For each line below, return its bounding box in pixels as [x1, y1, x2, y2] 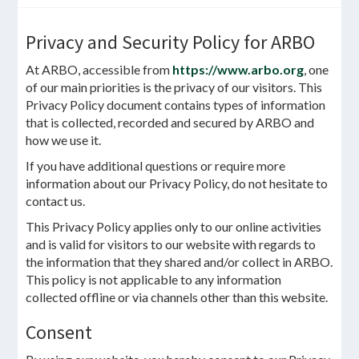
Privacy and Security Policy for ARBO [26, 30, 316, 54]
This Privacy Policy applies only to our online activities [26, 219, 322, 234]
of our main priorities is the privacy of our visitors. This [26, 79, 323, 95]
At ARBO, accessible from [26, 62, 173, 77]
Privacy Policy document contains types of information [26, 97, 326, 112]
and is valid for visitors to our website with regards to [26, 236, 317, 252]
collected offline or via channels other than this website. [26, 289, 329, 305]
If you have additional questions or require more [26, 158, 286, 173]
